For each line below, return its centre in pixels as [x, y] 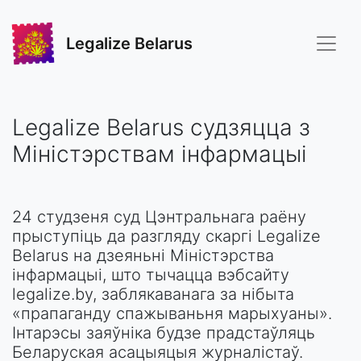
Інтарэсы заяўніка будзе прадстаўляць [164, 333]
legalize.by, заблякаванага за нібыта [153, 294]
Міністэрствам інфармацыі [160, 154]
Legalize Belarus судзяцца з [161, 127]
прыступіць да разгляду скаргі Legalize [166, 236]
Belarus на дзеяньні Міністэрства [143, 255]
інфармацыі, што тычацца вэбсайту [151, 275]
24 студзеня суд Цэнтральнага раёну [159, 217]
